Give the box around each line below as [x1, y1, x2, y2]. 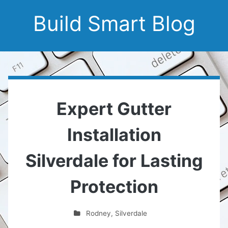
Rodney [86, 209, 111, 217]
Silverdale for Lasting [25, 150, 203, 171]
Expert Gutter [56, 98, 172, 119]
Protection [70, 176, 158, 197]
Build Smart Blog [33, 11, 195, 36]
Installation [67, 124, 161, 145]
